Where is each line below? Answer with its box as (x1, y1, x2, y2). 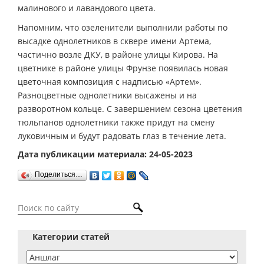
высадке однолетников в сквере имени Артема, (18, 35, 211, 47)
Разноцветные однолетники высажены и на (18, 90, 197, 101)
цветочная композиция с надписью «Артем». (18, 76, 202, 87)
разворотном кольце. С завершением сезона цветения (18, 103, 242, 114)
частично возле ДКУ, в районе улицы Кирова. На (18, 49, 218, 60)
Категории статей (32, 230, 110, 242)
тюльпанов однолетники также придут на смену (18, 117, 214, 128)
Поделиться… (35, 170, 82, 179)
